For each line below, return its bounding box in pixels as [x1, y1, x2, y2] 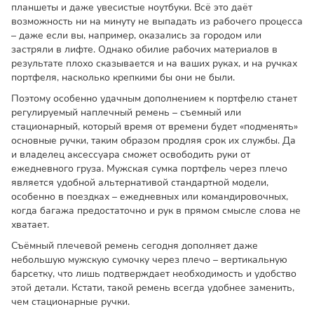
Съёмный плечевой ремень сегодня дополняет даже [11, 239, 258, 253]
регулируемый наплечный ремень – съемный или [11, 106, 241, 120]
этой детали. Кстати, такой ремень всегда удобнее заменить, [11, 281, 294, 295]
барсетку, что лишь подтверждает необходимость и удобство [11, 267, 296, 281]
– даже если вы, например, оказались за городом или [11, 29, 261, 43]
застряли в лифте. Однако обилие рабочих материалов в [11, 43, 278, 57]
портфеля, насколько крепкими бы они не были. [11, 71, 235, 85]
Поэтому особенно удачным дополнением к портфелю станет [11, 92, 297, 106]
